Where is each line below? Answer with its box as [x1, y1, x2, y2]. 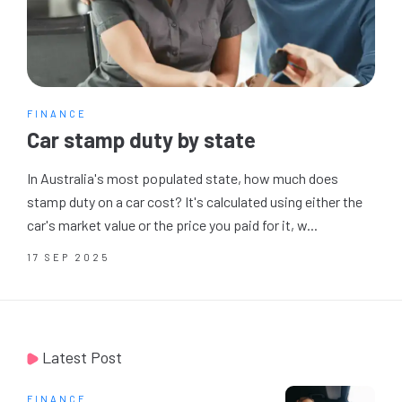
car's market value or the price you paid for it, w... [27, 216, 318, 233]
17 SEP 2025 [27, 251, 109, 263]
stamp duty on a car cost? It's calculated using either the [27, 193, 363, 210]
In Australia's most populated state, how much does [27, 170, 338, 187]
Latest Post [39, 347, 122, 367]
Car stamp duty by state [27, 127, 256, 153]
